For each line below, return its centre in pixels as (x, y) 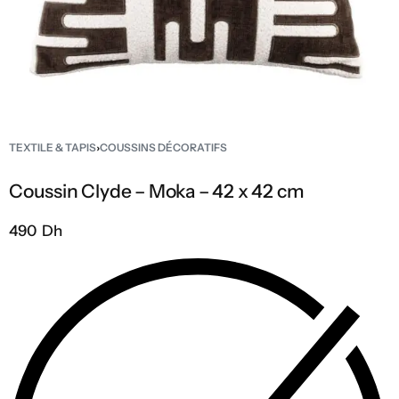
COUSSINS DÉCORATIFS (163, 147)
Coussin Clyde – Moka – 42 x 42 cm (157, 191)
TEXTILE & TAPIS (53, 147)
